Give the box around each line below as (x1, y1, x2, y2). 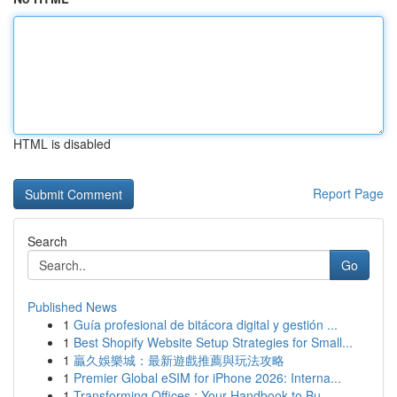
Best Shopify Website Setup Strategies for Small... (74, 333, 353, 351)
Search (27, 232, 67, 250)
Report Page (313, 184, 384, 202)
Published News (27, 298, 117, 315)
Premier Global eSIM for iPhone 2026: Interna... (74, 369, 341, 386)
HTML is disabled (13, 135, 111, 152)
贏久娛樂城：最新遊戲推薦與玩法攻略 (74, 351, 284, 369)
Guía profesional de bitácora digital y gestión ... (74, 315, 338, 333)
